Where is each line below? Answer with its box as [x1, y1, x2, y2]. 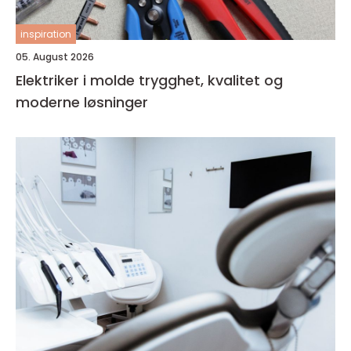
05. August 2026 [16, 50, 94, 64]
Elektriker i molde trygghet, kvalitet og [16, 71, 139, 91]
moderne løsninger [16, 92, 148, 113]
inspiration [20, 27, 71, 42]
